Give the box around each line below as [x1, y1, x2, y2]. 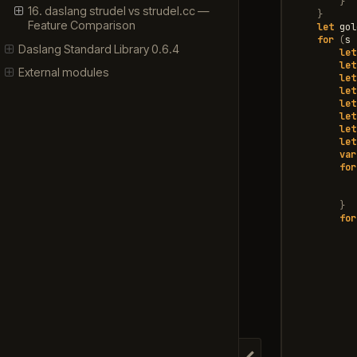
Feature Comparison [27, 18, 135, 33]
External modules [18, 65, 110, 80]
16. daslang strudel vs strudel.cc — [27, 4, 210, 18]
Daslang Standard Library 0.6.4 [18, 41, 180, 56]
